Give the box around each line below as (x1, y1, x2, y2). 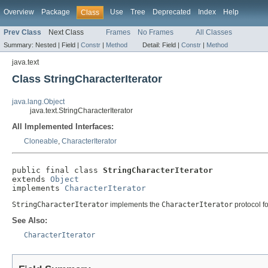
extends (12, 175, 50, 184)
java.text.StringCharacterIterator (30, 106, 133, 115)
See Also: (12, 216, 47, 226)
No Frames (138, 28, 173, 37)
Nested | (35, 41, 62, 49)
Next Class (48, 28, 84, 37)
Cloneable (24, 137, 58, 146)
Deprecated (153, 8, 191, 16)
